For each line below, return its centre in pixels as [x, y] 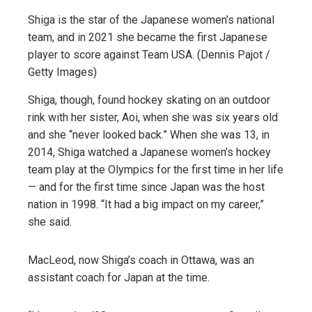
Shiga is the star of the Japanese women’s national [151, 19]
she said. [50, 221]
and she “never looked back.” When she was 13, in [149, 134]
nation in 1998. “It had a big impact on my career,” [146, 204]
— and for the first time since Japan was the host [146, 187]
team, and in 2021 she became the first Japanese [148, 37]
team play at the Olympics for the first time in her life [156, 169]
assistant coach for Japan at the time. [119, 277]
